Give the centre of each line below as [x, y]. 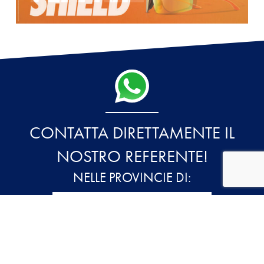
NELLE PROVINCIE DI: [132, 169]
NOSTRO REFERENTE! [132, 148]
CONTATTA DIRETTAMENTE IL [132, 125]
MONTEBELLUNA [112, 247]
